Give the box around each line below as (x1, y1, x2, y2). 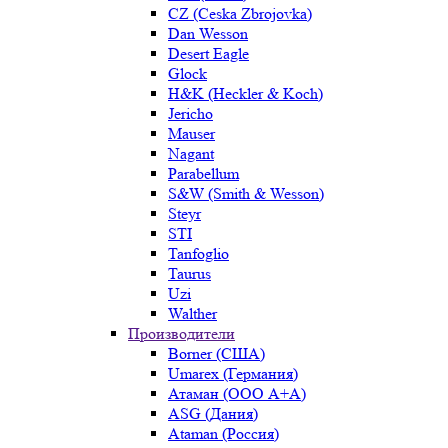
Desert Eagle (168, 44, 249, 63)
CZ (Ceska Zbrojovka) (168, 4, 312, 23)
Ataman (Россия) (168, 424, 279, 443)
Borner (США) (168, 344, 265, 363)
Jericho (168, 104, 213, 123)
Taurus (168, 264, 211, 283)
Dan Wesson (168, 24, 248, 43)
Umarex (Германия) (168, 364, 298, 383)
